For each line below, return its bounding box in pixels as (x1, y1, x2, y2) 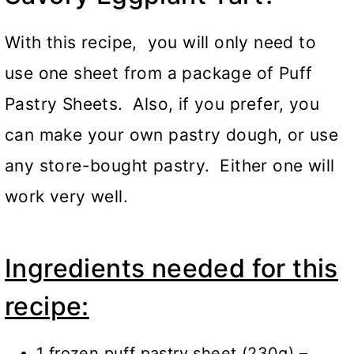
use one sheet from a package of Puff (5, 63, 313, 84)
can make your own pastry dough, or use (5, 125, 339, 145)
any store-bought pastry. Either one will (5, 156, 335, 176)
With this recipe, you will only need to (5, 32, 316, 53)
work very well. (5, 186, 128, 207)
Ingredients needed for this (5, 253, 338, 284)
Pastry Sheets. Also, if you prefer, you (5, 94, 319, 115)
